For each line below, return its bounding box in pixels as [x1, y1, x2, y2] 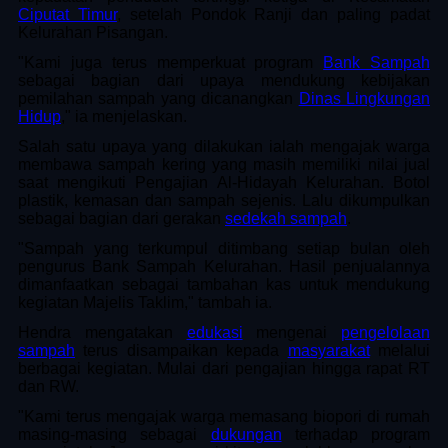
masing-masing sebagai [18, 425, 211, 443]
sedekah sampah [225, 209, 347, 227]
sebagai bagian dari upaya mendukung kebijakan [18, 71, 430, 89]
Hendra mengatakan [18, 323, 187, 341]
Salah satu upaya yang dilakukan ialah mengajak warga [18, 137, 430, 155]
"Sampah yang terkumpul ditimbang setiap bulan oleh [18, 239, 430, 257]
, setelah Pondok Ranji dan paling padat [116, 5, 431, 23]
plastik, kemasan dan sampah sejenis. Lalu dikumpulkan [18, 191, 430, 209]
